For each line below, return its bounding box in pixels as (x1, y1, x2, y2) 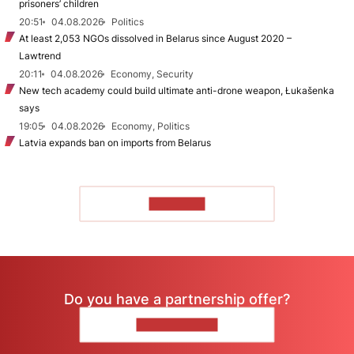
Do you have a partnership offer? (64, 290, 290, 307)
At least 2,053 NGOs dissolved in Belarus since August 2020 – (19, 32, 292, 44)
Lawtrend (19, 50, 61, 62)
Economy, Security (111, 68, 194, 80)
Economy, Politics (111, 120, 190, 132)
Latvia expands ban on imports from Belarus (19, 137, 211, 149)
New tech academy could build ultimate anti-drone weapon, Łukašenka (19, 85, 334, 96)
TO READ (149, 197, 205, 210)
